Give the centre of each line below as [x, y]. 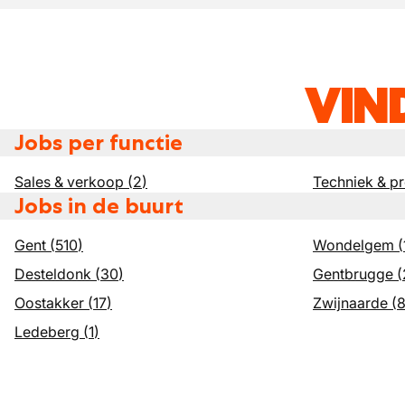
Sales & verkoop [69, 182]
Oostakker [49, 303]
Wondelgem [353, 245]
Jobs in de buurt [99, 206]
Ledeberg [47, 332]
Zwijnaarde [350, 303]
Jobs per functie [99, 142]
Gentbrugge [353, 274]
